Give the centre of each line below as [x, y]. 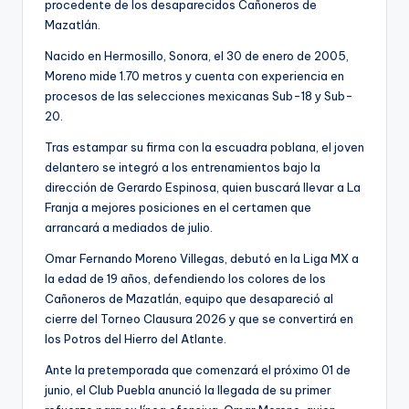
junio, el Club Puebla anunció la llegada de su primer [188, 390]
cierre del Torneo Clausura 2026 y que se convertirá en [199, 319]
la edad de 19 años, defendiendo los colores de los [185, 279]
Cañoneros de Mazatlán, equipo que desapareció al [189, 299]
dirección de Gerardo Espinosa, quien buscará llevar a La [203, 188]
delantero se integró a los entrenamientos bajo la [183, 168]
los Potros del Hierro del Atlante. [136, 339]
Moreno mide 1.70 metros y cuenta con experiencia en [194, 76]
